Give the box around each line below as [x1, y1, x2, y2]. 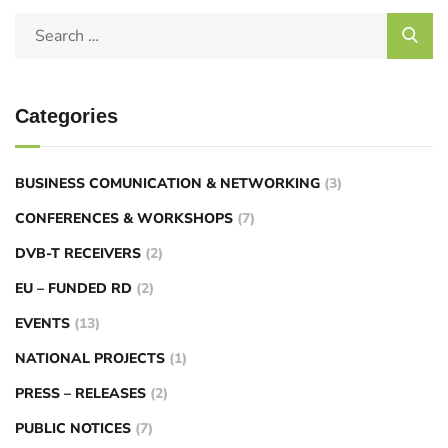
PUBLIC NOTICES [15, 418, 131, 438]
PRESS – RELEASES [15, 383, 146, 403]
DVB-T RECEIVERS [15, 243, 141, 263]
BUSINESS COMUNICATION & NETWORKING [15, 173, 320, 193]
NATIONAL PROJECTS [15, 348, 165, 368]
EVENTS [15, 313, 70, 333]
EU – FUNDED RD [15, 278, 132, 298]
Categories [15, 104, 118, 127]
